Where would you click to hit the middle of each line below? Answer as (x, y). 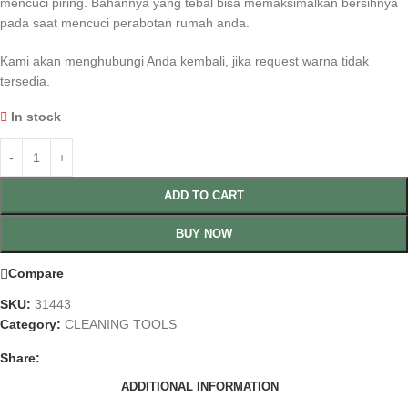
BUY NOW (204, 233)
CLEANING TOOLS (121, 324)
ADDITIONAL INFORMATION (200, 387)
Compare (36, 274)
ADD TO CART (204, 195)
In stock (36, 116)
